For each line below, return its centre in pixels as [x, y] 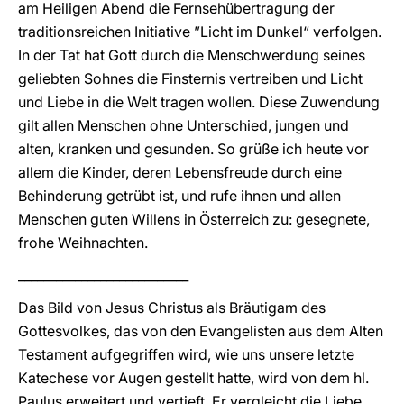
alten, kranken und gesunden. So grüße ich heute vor [193, 149]
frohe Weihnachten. [83, 243]
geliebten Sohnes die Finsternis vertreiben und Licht [190, 78]
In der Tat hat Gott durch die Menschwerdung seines [192, 55]
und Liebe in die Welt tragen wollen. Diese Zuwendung [199, 102]
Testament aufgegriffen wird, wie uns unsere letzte [186, 354]
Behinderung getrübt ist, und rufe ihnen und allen [179, 196]
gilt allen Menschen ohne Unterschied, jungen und [184, 125]
